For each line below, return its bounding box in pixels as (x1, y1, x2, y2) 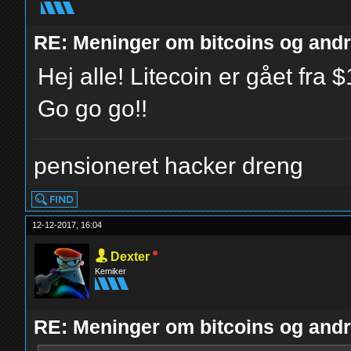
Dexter (110, 250, 150, 263)
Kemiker (95, 266, 127, 276)
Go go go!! (38, 96, 148, 121)
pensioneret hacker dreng (34, 153, 304, 179)
